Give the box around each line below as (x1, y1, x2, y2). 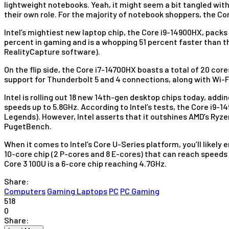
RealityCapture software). (4, 46, 100, 56)
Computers (4, 186, 45, 196)
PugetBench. (4, 121, 52, 131)
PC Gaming (120, 186, 159, 196)
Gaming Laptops (47, 186, 107, 196)
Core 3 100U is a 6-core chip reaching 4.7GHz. (4, 158, 167, 168)
